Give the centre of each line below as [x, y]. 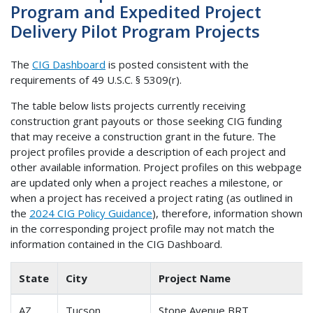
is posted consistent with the [177, 65]
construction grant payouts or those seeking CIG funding [146, 121]
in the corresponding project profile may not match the [143, 229]
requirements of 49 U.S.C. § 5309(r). [96, 80]
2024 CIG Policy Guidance [91, 213]
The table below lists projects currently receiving [128, 106]
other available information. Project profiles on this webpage [156, 167]
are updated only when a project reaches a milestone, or [147, 183]
